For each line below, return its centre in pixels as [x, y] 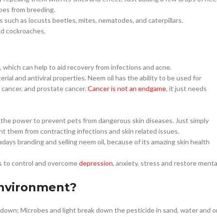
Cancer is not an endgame [127, 89]
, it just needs [186, 89]
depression [96, 163]
